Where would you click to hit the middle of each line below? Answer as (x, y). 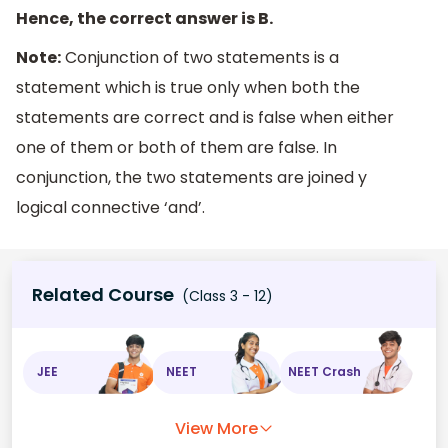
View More (216, 428)
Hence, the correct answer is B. (144, 18)
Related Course (103, 294)
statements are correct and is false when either (205, 118)
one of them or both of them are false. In (176, 148)
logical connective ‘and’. (110, 208)
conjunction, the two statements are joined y (191, 178)
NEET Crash (325, 372)
